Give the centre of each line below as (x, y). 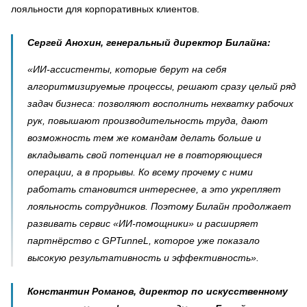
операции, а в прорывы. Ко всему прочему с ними (140, 172)
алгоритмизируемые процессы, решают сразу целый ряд (162, 86)
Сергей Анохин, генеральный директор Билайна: (149, 42)
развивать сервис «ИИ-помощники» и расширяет (143, 223)
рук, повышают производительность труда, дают (148, 121)
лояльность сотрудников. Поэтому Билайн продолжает (159, 206)
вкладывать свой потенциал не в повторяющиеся (145, 155)
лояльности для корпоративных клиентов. (105, 9)
